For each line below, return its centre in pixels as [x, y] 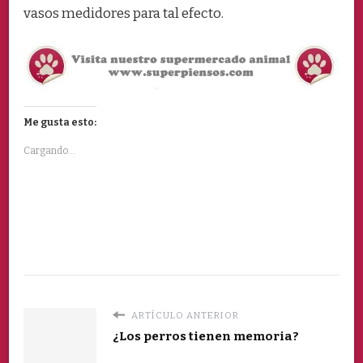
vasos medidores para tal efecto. [124, 14]
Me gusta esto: [60, 122]
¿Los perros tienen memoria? [206, 336]
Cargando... [49, 150]
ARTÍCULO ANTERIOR [184, 315]
